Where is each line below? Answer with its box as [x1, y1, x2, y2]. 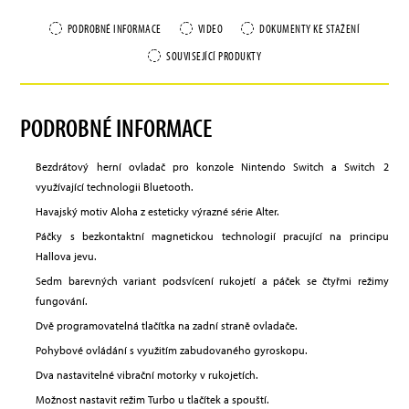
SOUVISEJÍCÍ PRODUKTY [166, 48, 261, 64]
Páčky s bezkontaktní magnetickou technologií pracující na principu [36, 229, 389, 244]
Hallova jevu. [36, 249, 97, 264]
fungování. [36, 294, 88, 309]
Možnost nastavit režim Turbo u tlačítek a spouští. [36, 393, 269, 407]
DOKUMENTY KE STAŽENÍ [259, 21, 361, 37]
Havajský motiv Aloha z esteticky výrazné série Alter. [36, 204, 279, 219]
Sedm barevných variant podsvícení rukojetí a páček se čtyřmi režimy [36, 274, 389, 288]
